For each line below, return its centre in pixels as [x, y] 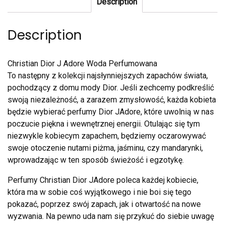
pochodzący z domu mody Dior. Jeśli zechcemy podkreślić [111, 88]
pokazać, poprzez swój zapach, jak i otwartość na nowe [104, 204]
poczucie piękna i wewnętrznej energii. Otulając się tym [104, 124]
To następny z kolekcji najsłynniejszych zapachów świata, [108, 76]
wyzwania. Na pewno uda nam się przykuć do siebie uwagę [111, 216]
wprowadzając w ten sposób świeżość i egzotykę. [96, 160]
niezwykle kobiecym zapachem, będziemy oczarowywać [107, 136]
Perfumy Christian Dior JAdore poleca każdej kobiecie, [103, 180]
